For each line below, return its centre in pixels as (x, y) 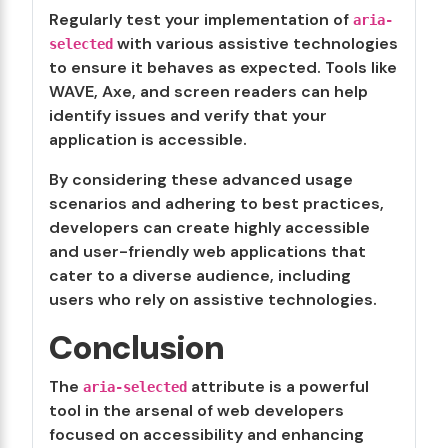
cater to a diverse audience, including (200, 275)
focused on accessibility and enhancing (206, 434)
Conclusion (136, 347)
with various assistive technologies (255, 43)
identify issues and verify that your (188, 115)
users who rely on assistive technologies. (213, 299)
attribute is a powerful (278, 386)
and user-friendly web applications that (207, 251)
